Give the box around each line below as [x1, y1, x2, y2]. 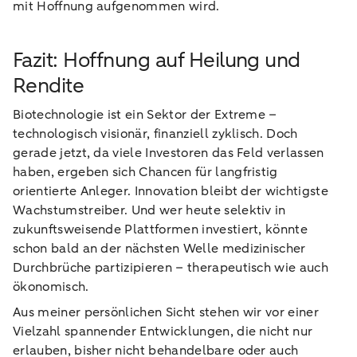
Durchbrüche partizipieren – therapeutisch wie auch [13, 259, 329, 277]
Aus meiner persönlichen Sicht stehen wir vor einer [13, 304, 320, 321]
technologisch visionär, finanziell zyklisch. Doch [13, 125, 298, 143]
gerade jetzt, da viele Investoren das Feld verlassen [13, 144, 324, 162]
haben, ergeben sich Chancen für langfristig [13, 163, 278, 181]
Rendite [13, 72, 84, 100]
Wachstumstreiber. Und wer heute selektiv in [13, 202, 286, 219]
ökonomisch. [13, 278, 89, 296]
